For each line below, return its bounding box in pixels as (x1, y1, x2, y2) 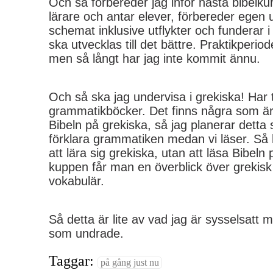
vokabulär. (49, 174, 104, 188)
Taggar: (49, 253, 97, 269)
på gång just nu (101, 257, 159, 268)
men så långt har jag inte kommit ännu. (49, 52, 260, 65)
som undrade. (49, 227, 124, 240)
